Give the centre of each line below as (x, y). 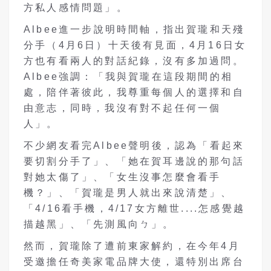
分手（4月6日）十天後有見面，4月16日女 (135, 45)
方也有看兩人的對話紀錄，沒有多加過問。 (134, 60)
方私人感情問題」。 (76, 7)
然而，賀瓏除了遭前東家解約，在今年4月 (132, 246)
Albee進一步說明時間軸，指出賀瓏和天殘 (134, 29)
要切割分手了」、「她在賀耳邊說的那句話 (134, 161)
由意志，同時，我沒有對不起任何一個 (122, 108)
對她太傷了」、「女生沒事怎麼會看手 (122, 177)
